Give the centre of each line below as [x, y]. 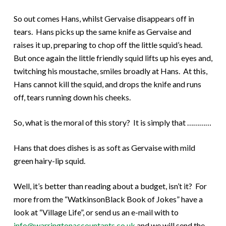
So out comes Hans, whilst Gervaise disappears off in [104, 18]
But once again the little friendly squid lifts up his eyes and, [113, 58]
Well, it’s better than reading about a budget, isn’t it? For [110, 186]
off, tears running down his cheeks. [72, 97]
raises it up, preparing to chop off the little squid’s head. [108, 44]
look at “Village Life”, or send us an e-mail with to [96, 212]
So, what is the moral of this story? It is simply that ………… [112, 122]
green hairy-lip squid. [49, 160]
